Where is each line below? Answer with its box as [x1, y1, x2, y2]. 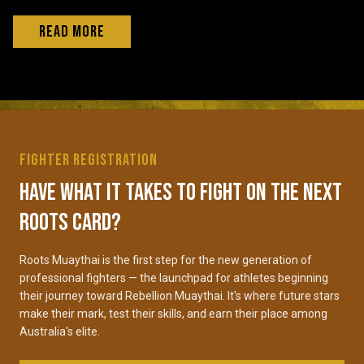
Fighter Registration [19, 150, 158, 171]
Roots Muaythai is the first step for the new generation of [19, 253, 312, 267]
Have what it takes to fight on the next [19, 178, 342, 208]
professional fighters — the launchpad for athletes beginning [19, 271, 328, 285]
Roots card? [19, 208, 121, 238]
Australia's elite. [19, 325, 100, 339]
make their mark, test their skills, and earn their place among [19, 307, 327, 321]
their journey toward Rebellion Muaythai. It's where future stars [19, 289, 340, 303]
